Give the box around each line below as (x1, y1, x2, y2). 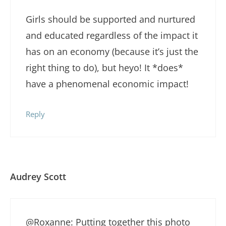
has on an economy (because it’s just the (26, 45, 198, 58)
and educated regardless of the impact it (26, 29, 198, 41)
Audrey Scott (10, 171, 66, 183)
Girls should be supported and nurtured (26, 13, 195, 25)
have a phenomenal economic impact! (26, 77, 189, 90)
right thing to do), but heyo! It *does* (26, 61, 183, 74)
